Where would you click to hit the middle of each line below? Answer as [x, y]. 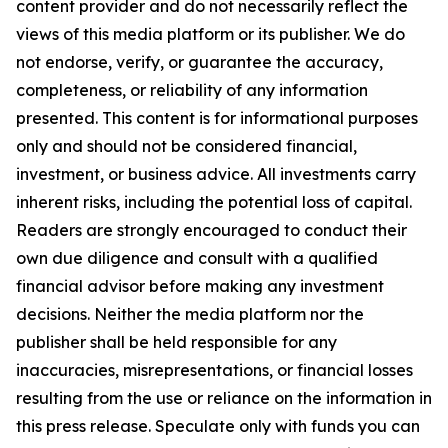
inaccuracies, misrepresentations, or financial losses [214, 369]
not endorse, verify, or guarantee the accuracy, [199, 61]
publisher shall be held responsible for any [176, 341]
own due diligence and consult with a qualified [197, 257]
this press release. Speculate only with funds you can [218, 425]
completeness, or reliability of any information [192, 89]
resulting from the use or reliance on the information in [224, 397]
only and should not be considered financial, [186, 145]
